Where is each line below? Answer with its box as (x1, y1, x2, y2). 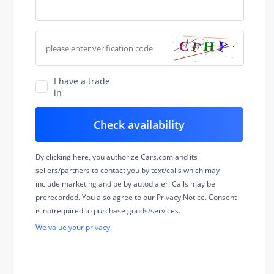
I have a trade (54, 75, 111, 87)
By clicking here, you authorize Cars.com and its (35, 152, 198, 162)
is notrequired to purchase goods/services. (35, 206, 180, 216)
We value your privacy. (35, 222, 112, 232)
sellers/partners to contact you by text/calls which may (35, 165, 220, 176)
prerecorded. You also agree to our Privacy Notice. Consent (35, 192, 237, 202)
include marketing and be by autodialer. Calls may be (35, 179, 215, 189)
